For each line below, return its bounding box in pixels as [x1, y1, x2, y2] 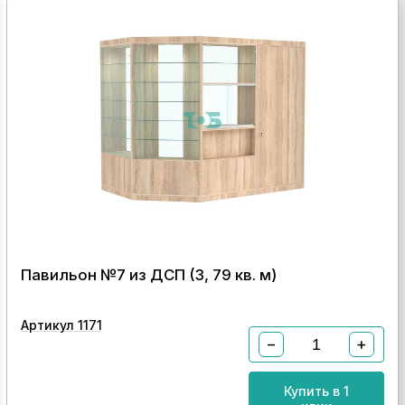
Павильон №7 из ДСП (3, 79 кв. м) [20, 266, 277, 284]
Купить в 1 [284, 383, 350, 399]
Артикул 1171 [20, 317, 102, 333]
